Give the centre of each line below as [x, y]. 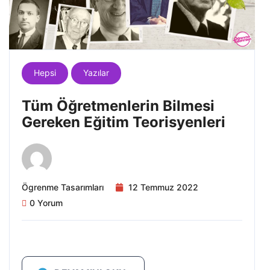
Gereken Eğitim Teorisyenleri [124, 122]
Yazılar [96, 73]
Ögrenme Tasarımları [63, 187]
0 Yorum [46, 203]
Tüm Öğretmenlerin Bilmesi [118, 106]
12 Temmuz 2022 [163, 187]
